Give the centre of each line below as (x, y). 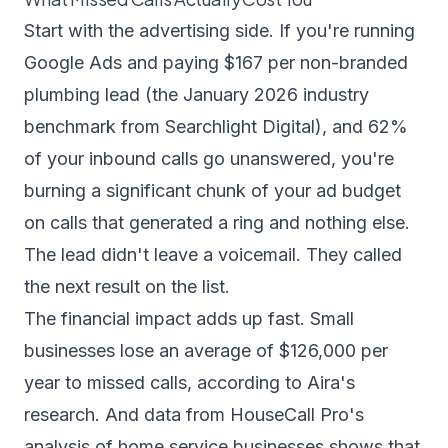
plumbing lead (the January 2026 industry (196, 94)
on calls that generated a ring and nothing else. (217, 222)
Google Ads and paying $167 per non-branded (216, 62)
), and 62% (361, 126)
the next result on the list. (127, 286)
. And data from (162, 414)
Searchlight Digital (240, 126)
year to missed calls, (110, 382)
